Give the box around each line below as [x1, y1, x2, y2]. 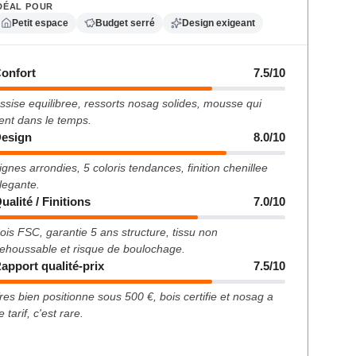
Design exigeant [182, 17, 256, 29]
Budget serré [95, 17, 156, 29]
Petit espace [12, 17, 69, 29]
